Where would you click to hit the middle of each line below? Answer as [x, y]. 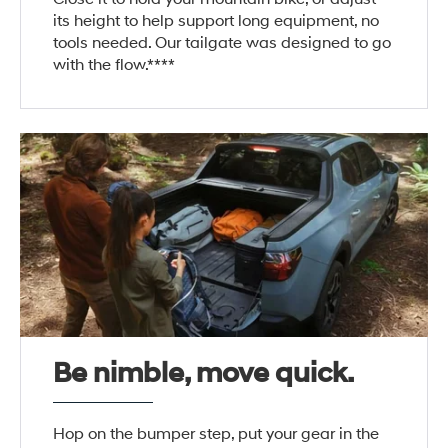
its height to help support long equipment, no [216, 20]
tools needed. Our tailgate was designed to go [222, 42]
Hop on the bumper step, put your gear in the [216, 434]
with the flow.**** [114, 64]
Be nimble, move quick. [204, 374]
